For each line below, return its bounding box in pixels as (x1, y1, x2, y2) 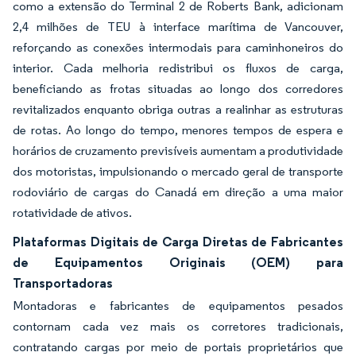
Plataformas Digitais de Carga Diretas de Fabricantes (13, 234, 343, 250)
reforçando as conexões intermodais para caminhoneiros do (13, 40, 343, 55)
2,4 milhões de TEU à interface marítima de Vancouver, (13, 19, 343, 34)
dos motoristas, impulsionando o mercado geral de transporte (13, 164, 343, 179)
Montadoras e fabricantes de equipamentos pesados (13, 298, 343, 313)
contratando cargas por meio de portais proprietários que (13, 339, 343, 354)
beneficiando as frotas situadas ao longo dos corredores (13, 81, 343, 96)
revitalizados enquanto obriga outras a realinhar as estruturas (13, 102, 343, 117)
